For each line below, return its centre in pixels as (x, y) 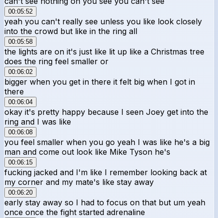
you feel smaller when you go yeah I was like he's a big (107, 142)
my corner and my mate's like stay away (79, 182)
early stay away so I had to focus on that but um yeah (105, 202)
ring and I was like (38, 121)
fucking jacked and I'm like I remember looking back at (106, 172)
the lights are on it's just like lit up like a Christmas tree (104, 51)
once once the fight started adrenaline (75, 212)
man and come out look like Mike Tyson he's (87, 152)
